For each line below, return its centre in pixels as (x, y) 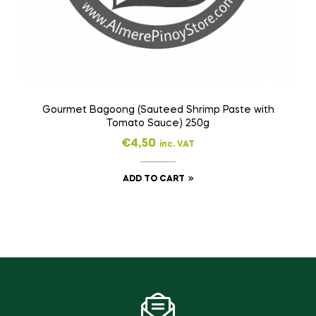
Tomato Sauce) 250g (158, 124)
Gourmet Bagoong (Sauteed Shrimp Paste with (158, 110)
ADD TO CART (153, 180)
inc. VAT (177, 145)
